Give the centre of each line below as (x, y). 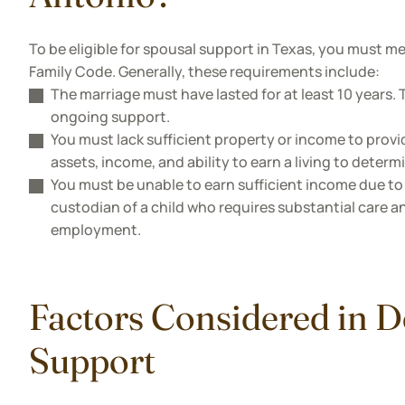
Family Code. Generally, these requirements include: (204, 71)
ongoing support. (110, 117)
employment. (96, 230)
